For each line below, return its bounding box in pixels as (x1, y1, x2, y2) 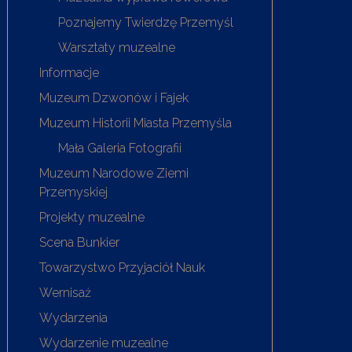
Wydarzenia (39, 310, 108, 325)
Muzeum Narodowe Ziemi (39, 165, 189, 181)
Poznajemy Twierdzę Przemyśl (58, 14, 234, 30)
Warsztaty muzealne (58, 39, 176, 55)
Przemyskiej (39, 184, 108, 200)
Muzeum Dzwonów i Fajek (39, 90, 189, 105)
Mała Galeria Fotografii (58, 140, 182, 156)
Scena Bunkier (39, 234, 120, 250)
